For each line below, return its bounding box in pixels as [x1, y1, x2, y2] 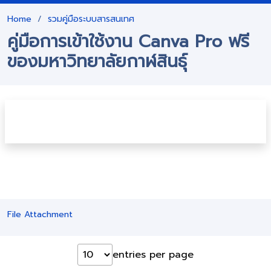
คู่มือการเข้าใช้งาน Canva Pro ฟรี [7, 28, 249, 54]
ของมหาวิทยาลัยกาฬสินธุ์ [7, 48, 187, 74]
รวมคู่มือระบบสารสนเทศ [48, 12, 134, 25]
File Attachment [7, 207, 73, 221]
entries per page [113, 247, 194, 262]
